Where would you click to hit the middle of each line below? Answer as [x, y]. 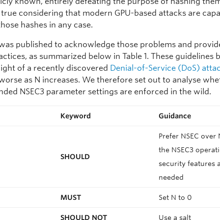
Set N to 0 [177, 197]
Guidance [175, 116]
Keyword [76, 116]
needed [171, 177]
